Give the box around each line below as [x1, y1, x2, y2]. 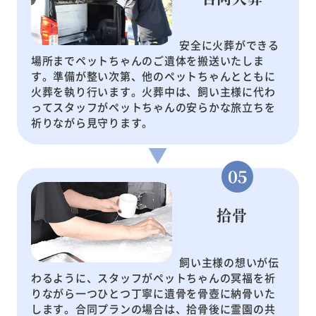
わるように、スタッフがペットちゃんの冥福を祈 [30, 270, 276, 286]
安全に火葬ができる [179, 37, 279, 53]
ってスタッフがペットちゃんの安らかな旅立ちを [30, 99, 276, 115]
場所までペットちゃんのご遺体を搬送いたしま [30, 53, 265, 68]
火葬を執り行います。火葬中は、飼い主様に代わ [30, 84, 276, 99]
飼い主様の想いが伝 [179, 255, 279, 270]
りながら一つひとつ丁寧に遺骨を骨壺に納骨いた [30, 286, 276, 301]
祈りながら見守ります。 [30, 115, 153, 130]
